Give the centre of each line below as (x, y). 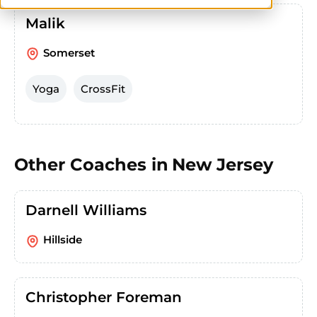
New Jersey (223, 165)
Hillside (63, 240)
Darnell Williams (86, 211)
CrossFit (103, 89)
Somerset (69, 53)
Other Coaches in (91, 165)
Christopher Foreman (104, 297)
